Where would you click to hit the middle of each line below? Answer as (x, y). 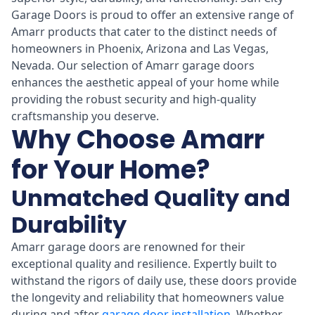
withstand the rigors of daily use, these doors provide (154, 280)
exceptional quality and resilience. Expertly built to (144, 263)
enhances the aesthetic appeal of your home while (145, 82)
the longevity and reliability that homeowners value (148, 297)
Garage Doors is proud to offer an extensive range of (153, 14)
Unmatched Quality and (151, 198)
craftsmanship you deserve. (85, 116)
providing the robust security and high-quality (134, 99)
